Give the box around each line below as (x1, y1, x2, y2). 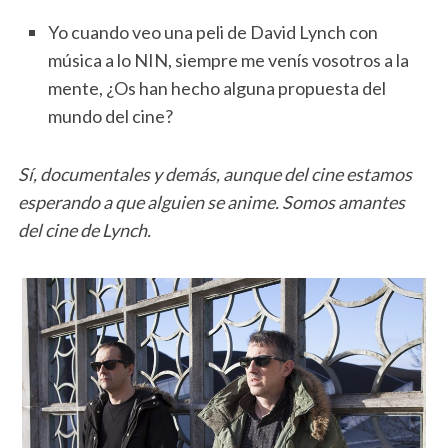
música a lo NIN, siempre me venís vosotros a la (47, 49, 409, 72)
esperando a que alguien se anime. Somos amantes (17, 191, 405, 214)
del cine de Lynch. (17, 219, 151, 242)
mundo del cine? (47, 105, 173, 128)
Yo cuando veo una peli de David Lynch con (47, 21, 378, 44)
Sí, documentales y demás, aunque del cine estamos (17, 163, 412, 186)
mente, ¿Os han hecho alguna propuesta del (47, 77, 386, 100)
